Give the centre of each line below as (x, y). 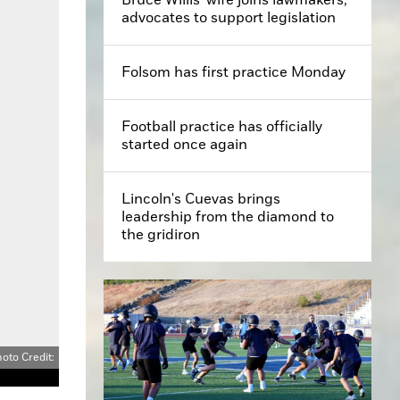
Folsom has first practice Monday (233, 72)
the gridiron (161, 234)
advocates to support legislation (229, 17)
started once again (184, 144)
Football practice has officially (222, 126)
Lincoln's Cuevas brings (201, 199)
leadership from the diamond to (228, 217)
